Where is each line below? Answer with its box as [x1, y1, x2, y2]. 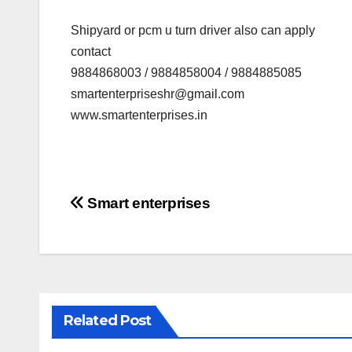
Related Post [64, 312, 152, 330]
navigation [70, 225, 197, 257]
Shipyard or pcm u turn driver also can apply [71, 24, 315, 38]
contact [71, 45, 111, 59]
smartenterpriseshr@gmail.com [71, 87, 244, 101]
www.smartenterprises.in [71, 108, 207, 123]
